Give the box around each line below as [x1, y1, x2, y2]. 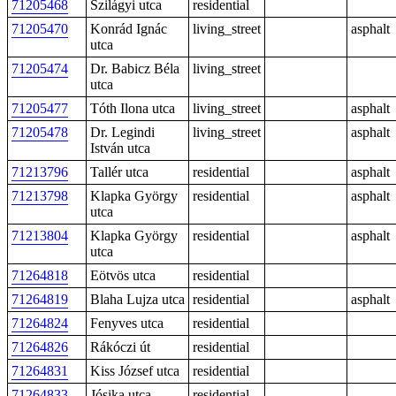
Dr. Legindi [90, 125, 155, 140]
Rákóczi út [90, 339, 150, 354]
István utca [90, 141, 150, 156]
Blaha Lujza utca [90, 292, 185, 307]
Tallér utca [90, 164, 148, 179]
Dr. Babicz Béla [90, 61, 179, 76]
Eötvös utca [90, 268, 156, 283]
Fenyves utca [90, 316, 164, 331]
